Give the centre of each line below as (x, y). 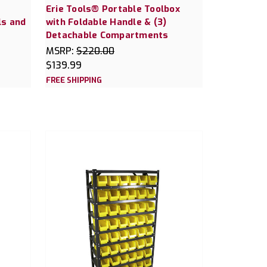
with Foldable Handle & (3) (106, 22)
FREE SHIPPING (74, 80)
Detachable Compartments (107, 35)
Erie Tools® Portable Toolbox (113, 9)
